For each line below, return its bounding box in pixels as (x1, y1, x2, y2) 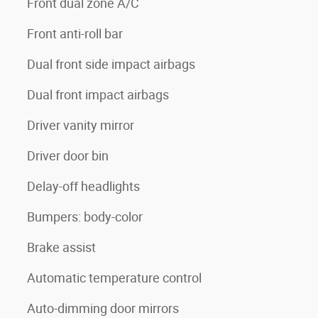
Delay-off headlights (27, 178, 140, 194)
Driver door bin (27, 148, 109, 163)
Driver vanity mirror (27, 117, 134, 133)
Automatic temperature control (27, 270, 202, 285)
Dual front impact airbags (27, 87, 169, 102)
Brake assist (27, 239, 96, 255)
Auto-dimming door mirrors (27, 300, 179, 316)
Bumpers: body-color (27, 209, 143, 224)
